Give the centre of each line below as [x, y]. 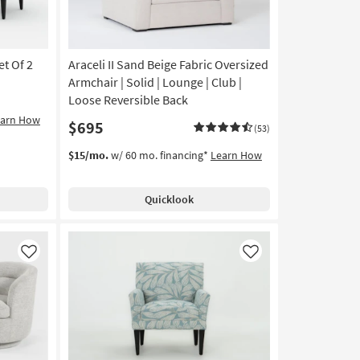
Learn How [236, 155]
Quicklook [169, 199]
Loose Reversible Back [128, 100]
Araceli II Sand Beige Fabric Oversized [168, 64]
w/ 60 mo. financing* [159, 155]
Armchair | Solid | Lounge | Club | [155, 82]
